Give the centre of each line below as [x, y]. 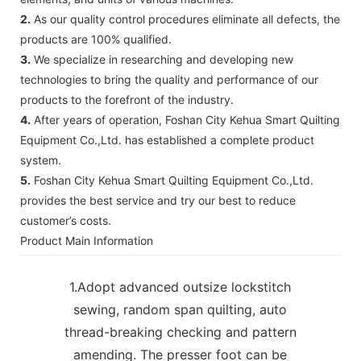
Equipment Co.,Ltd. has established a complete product [167, 139]
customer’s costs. [66, 220]
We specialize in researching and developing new [162, 59]
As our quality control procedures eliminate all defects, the [185, 19]
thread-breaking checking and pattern [180, 332]
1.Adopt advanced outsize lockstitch [180, 286]
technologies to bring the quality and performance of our [169, 79]
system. [41, 160]
